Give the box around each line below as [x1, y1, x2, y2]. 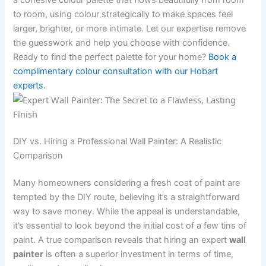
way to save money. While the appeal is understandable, [13, 205, 240, 217]
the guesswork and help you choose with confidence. [13, 37, 230, 49]
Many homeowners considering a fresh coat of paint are [13, 177, 240, 188]
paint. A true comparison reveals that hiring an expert [13, 234, 230, 245]
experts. [13, 80, 46, 91]
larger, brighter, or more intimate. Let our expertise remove [13, 23, 246, 34]
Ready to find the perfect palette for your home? [13, 52, 209, 63]
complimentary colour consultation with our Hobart [13, 66, 218, 77]
